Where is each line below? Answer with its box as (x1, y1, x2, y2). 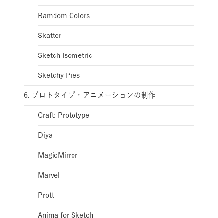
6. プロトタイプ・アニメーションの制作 (24, 91, 156, 99)
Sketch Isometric (38, 52, 93, 59)
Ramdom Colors (38, 12, 90, 19)
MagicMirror (38, 151, 78, 159)
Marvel (38, 171, 60, 179)
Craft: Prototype (38, 111, 90, 119)
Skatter (38, 32, 62, 39)
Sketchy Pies (38, 72, 80, 79)
